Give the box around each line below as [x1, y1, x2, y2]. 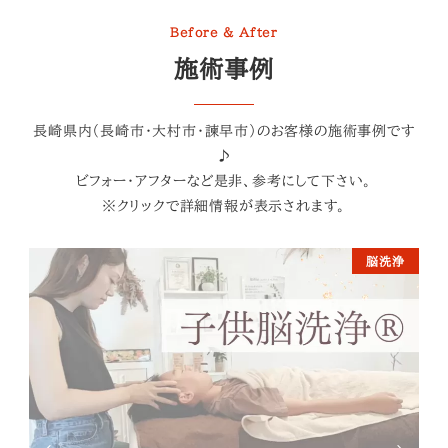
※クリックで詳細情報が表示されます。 [101, 199, 347, 214]
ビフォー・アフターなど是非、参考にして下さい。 [75, 174, 373, 189]
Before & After [169, 26, 279, 39]
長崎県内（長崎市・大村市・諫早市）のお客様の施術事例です [33, 124, 415, 139]
